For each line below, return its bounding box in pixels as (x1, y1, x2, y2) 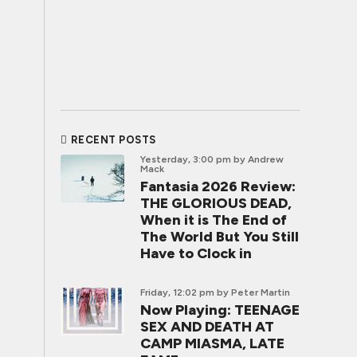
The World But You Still (140, 228, 299, 245)
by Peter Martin (217, 287, 290, 298)
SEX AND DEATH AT (140, 318, 274, 335)
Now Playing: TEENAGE (140, 301, 300, 319)
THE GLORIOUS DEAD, (140, 194, 292, 212)
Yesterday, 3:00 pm (140, 154, 231, 165)
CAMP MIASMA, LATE (140, 335, 284, 352)
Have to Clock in (140, 245, 252, 262)
